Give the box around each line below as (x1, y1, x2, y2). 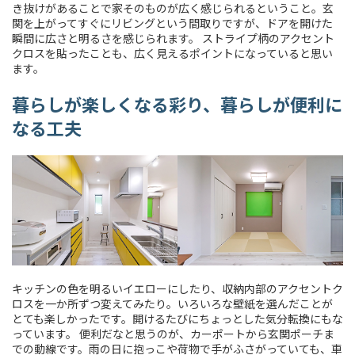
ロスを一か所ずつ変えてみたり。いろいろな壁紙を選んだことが (12, 296, 333, 312)
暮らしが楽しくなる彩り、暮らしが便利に (12, 90, 342, 116)
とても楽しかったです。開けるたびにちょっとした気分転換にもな (12, 311, 343, 327)
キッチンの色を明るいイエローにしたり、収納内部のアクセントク (12, 281, 343, 297)
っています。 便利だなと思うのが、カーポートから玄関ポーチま (12, 326, 334, 342)
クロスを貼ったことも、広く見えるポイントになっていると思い (12, 44, 333, 61)
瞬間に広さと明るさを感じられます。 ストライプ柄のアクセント (12, 29, 334, 46)
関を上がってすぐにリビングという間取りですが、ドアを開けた (12, 14, 333, 31)
